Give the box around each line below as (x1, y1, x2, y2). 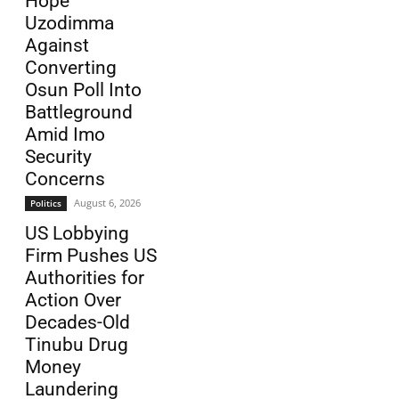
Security (25, 145, 92, 167)
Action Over (25, 289, 121, 311)
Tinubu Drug (25, 333, 128, 355)
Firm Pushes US (25, 244, 157, 266)
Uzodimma (25, 12, 114, 34)
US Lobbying (25, 222, 129, 244)
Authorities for (25, 266, 144, 289)
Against (25, 34, 89, 56)
